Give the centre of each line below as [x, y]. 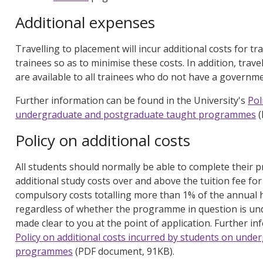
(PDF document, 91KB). [124, 252]
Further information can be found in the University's [131, 101]
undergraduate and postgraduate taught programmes [136, 115]
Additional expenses [85, 23]
